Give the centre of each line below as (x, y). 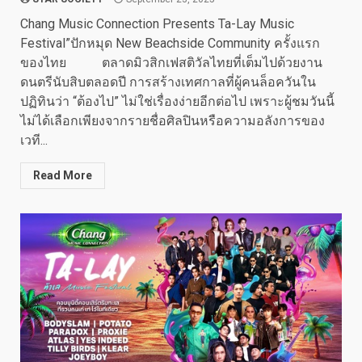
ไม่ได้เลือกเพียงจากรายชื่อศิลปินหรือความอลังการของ (173, 121)
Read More (63, 175)
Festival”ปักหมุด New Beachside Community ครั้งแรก (170, 43)
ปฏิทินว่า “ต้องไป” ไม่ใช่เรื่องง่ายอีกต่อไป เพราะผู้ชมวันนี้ (177, 101)
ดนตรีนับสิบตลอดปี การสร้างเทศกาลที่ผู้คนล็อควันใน (168, 82)
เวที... (34, 140)
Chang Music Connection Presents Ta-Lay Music (157, 24)
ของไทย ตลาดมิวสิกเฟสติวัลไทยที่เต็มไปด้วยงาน (171, 63)
